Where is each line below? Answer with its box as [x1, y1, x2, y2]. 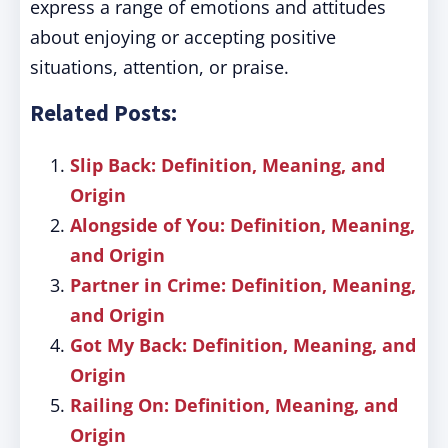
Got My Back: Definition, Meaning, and [70, 333, 416, 357]
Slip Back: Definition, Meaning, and [70, 153, 385, 177]
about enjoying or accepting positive [30, 25, 336, 49]
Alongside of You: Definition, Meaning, [70, 213, 415, 237]
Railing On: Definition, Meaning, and [70, 393, 398, 417]
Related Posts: [30, 99, 177, 127]
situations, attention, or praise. [30, 55, 289, 79]
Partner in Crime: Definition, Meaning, [70, 273, 416, 297]
